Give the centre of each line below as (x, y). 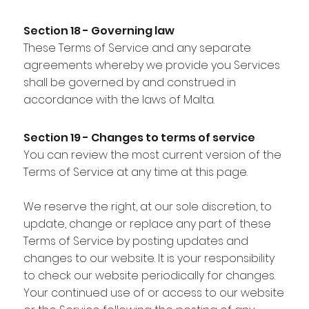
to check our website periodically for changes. (149, 275)
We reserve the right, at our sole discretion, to (147, 206)
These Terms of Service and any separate (137, 48)
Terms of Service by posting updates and (136, 241)
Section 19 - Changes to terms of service (139, 137)
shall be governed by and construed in (129, 82)
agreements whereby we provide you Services (151, 65)
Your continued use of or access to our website (153, 292)
